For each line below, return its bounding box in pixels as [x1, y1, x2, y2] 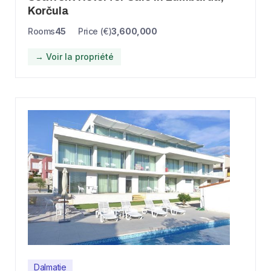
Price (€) [78, 26, 112, 37]
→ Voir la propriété [35, 51, 114, 62]
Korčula [28, 5, 69, 18]
